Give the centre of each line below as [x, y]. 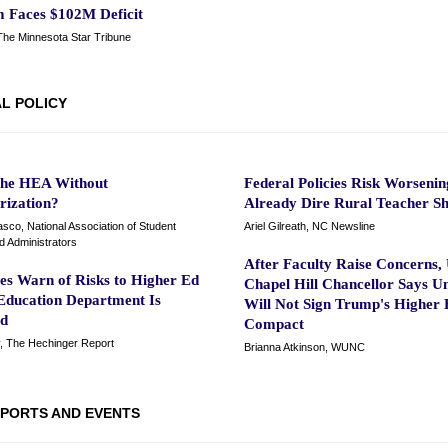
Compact [274, 324]
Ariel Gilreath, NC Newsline [309, 226]
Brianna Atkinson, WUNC [304, 347]
